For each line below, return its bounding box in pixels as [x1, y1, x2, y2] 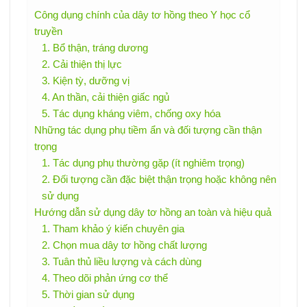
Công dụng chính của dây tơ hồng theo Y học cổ [34, 8, 250, 21]
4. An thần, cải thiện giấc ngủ [41, 90, 169, 103]
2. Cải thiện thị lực [41, 58, 122, 70]
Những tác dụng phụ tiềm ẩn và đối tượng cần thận [34, 123, 262, 136]
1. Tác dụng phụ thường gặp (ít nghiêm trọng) [41, 156, 245, 169]
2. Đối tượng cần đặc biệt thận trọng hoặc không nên [41, 173, 276, 185]
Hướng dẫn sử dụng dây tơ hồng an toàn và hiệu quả [34, 206, 271, 218]
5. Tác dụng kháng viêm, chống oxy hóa [41, 107, 221, 119]
